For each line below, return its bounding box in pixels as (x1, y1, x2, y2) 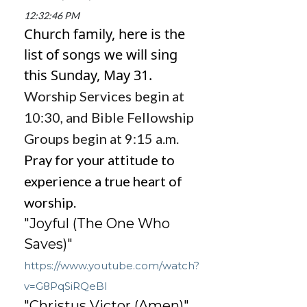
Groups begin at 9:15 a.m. (24, 130, 179, 147)
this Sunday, (24, 66, 103, 85)
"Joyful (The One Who (24, 215, 170, 232)
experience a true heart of (24, 173, 182, 190)
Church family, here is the (24, 25, 185, 44)
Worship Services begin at (24, 88, 184, 105)
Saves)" (24, 236, 73, 253)
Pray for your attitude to (24, 151, 175, 169)
